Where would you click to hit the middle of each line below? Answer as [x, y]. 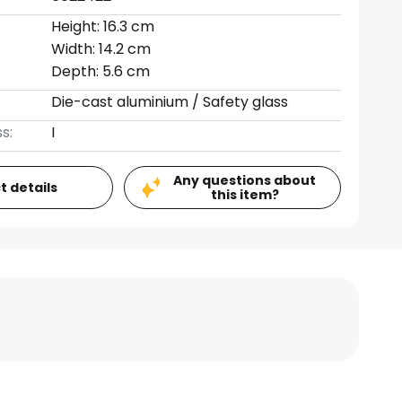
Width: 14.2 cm [101, 49]
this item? [245, 195]
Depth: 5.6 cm [101, 71]
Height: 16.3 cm [103, 26]
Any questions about [245, 180]
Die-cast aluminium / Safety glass [170, 102]
